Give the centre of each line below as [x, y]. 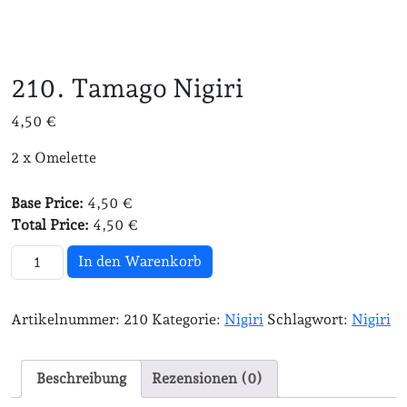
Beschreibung [81, 379]
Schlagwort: [309, 320]
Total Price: [52, 225]
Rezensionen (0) [207, 379]
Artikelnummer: [67, 320]
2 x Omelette [54, 158]
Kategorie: [188, 320]
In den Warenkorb [140, 262]
